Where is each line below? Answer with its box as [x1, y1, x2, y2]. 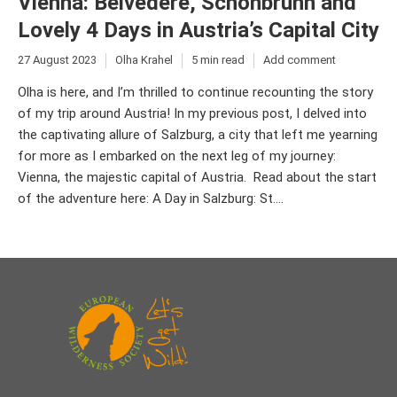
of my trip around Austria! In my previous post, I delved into [18, 105, 367, 121]
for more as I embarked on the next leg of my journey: [18, 147, 336, 164]
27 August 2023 [18, 52, 97, 66]
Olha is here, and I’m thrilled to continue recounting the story [18, 83, 373, 100]
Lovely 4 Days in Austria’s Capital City [18, 17, 379, 43]
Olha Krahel [115, 52, 173, 66]
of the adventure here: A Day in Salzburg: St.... [18, 190, 284, 206]
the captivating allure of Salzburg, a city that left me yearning [18, 126, 378, 143]
